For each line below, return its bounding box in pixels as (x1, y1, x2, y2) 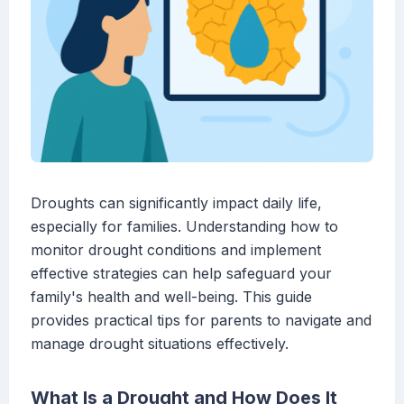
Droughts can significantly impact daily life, (31, 194, 322, 213)
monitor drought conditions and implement (31, 241, 321, 260)
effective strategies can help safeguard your (31, 264, 332, 283)
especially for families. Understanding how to (31, 217, 338, 236)
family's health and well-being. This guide (31, 288, 312, 307)
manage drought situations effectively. (31, 335, 289, 353)
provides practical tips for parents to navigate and (31, 311, 372, 330)
